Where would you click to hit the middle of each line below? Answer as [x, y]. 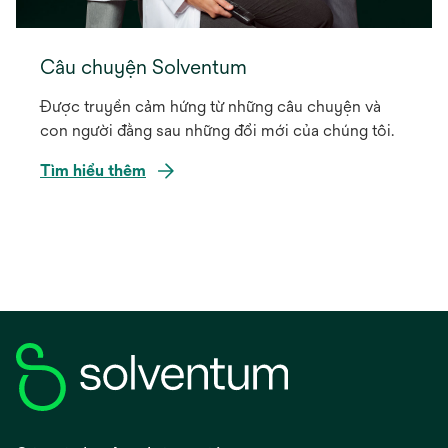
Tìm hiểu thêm [93, 170]
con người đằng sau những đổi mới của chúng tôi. [217, 130]
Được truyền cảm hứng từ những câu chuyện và [210, 106]
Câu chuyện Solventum [143, 66]
